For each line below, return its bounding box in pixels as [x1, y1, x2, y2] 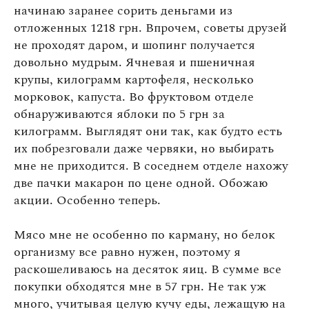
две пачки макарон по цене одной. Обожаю [14, 174, 268, 193]
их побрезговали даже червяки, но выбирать [14, 139, 274, 159]
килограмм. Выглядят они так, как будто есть [14, 122, 282, 141]
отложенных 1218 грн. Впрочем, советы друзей [14, 19, 287, 38]
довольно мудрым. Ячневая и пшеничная [14, 53, 255, 72]
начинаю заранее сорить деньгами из [14, 1, 232, 21]
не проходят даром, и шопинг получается [14, 36, 255, 55]
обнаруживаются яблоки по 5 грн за [14, 105, 225, 124]
